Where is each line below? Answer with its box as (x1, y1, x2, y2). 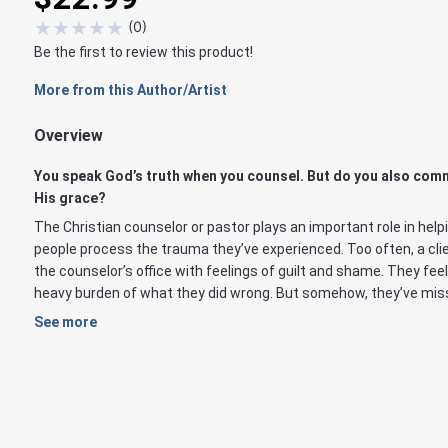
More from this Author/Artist (34, 81, 227, 98)
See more (34, 313, 97, 330)
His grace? (34, 189, 106, 206)
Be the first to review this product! (34, 43, 253, 60)
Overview (34, 125, 103, 145)
